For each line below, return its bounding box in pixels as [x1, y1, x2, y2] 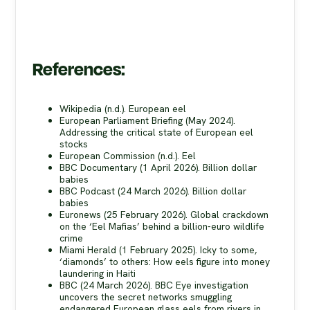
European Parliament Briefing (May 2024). [60, 113, 236, 127]
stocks [60, 137, 89, 150]
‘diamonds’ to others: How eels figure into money [60, 255, 271, 268]
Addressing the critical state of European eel [60, 125, 254, 138]
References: [33, 57, 125, 83]
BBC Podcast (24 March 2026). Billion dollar [60, 184, 247, 197]
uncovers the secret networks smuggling [60, 290, 232, 303]
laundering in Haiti [60, 266, 136, 280]
